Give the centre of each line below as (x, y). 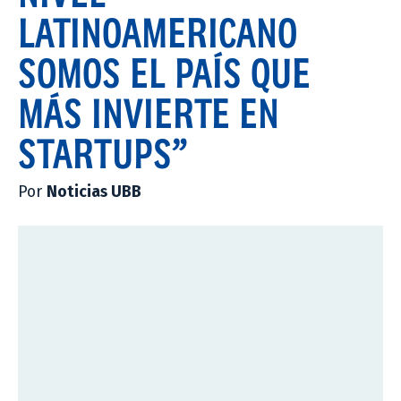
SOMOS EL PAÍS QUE (164, 72)
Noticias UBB (94, 192)
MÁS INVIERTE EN (149, 112)
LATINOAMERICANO (158, 32)
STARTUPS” (103, 153)
